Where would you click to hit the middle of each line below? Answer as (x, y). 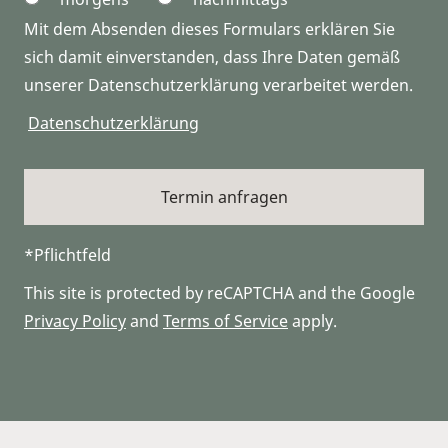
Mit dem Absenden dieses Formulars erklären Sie (209, 29)
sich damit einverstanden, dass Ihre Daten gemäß (212, 57)
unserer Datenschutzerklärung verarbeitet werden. (218, 85)
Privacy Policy (75, 321)
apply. (312, 321)
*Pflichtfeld (67, 255)
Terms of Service (225, 321)
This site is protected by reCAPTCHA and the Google (219, 293)
